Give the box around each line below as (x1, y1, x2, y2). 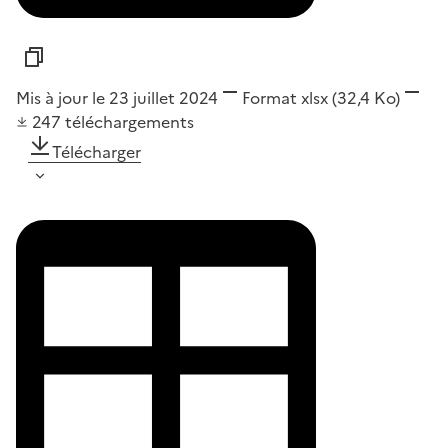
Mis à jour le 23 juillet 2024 (16, 85, 218, 110)
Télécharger (52, 139, 141, 164)
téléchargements (65, 109, 194, 134)
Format (242, 85, 297, 110)
